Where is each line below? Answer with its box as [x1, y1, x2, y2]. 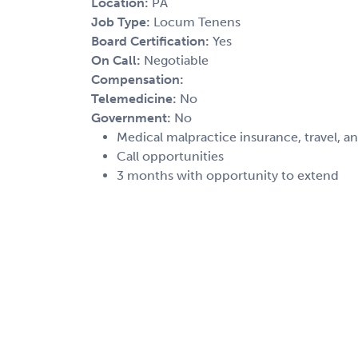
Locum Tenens [153, 14, 241, 30]
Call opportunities [117, 148, 224, 164]
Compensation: [91, 71, 184, 87]
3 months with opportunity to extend [117, 167, 339, 183]
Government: [91, 109, 174, 125]
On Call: [91, 52, 144, 68]
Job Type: [91, 14, 153, 30]
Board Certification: [91, 33, 213, 49]
